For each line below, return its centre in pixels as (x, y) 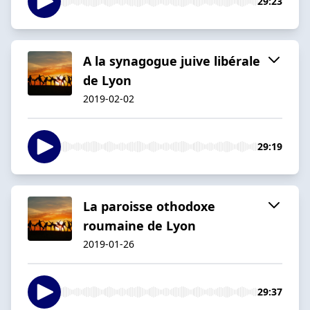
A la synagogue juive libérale (172, 61)
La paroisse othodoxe (149, 206)
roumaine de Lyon (139, 225)
